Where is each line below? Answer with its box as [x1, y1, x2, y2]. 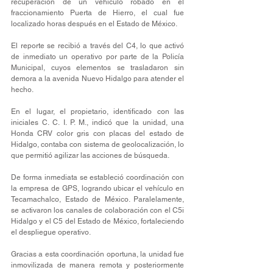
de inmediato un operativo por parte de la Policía [11, 52, 184, 61]
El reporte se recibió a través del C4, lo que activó [11, 41, 184, 50]
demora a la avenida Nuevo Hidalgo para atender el [11, 74, 184, 83]
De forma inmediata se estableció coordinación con [11, 173, 184, 182]
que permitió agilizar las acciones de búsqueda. [11, 151, 169, 160]
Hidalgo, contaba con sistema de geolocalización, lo [11, 140, 184, 149]
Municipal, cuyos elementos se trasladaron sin [11, 63, 184, 72]
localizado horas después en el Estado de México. [11, 19, 177, 28]
